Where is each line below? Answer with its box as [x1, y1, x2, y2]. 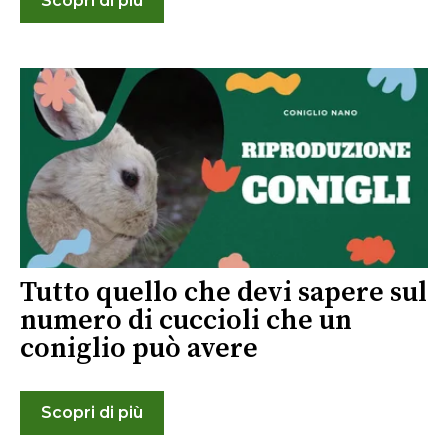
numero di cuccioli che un [20, 302, 352, 338]
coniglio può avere [20, 330, 258, 366]
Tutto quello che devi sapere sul [20, 274, 427, 310]
